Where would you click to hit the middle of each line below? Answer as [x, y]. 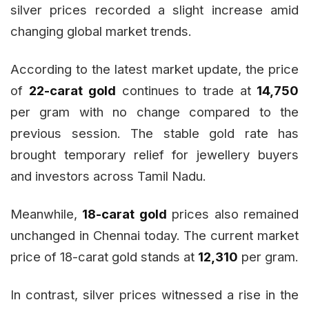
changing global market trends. [101, 31]
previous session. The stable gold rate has [154, 133]
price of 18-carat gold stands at [104, 256]
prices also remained [233, 213]
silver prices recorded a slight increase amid [154, 9]
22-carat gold [72, 90]
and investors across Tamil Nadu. [108, 176]
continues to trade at [183, 90]
